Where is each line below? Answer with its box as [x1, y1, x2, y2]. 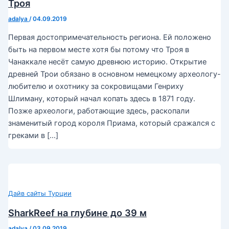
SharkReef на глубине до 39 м [8, 207, 147, 219]
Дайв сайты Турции [8, 190, 72, 198]
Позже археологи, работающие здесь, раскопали [8, 106, 190, 116]
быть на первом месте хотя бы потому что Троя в [8, 44, 189, 54]
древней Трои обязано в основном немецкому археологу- [8, 69, 221, 79]
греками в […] [8, 130, 58, 140]
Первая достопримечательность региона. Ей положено [8, 32, 211, 42]
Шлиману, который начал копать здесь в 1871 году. [8, 94, 195, 103]
